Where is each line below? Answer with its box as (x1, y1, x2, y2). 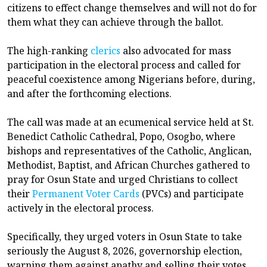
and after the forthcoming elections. (7, 86, 172, 100)
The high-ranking (7, 44, 91, 57)
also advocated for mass (120, 44, 231, 57)
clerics (91, 44, 120, 57)
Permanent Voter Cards (32, 187, 142, 200)
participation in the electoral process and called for (7, 58, 241, 72)
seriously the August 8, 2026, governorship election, (7, 244, 242, 257)
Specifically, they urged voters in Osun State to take (7, 229, 242, 243)
